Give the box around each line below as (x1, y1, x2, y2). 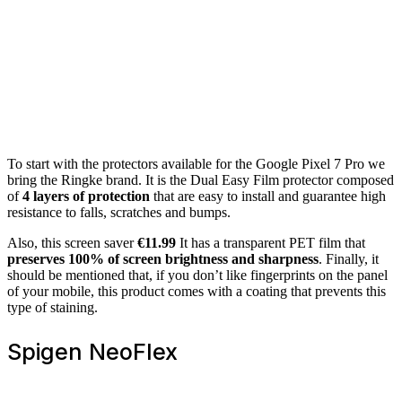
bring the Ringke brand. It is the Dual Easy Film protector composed (7, 171, 394, 188)
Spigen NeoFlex (7, 337, 178, 365)
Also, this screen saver (7, 234, 137, 250)
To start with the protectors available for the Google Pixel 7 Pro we (7, 155, 385, 171)
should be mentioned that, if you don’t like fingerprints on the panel (7, 267, 388, 283)
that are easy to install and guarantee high (150, 188, 386, 204)
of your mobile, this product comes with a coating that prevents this (7, 283, 386, 299)
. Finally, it (319, 250, 379, 267)
